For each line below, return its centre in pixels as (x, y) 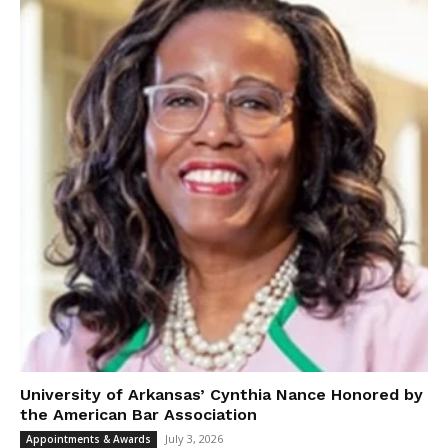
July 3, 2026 (194, 438)
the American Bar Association (138, 414)
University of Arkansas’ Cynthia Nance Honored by (221, 394)
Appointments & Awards (88, 438)
